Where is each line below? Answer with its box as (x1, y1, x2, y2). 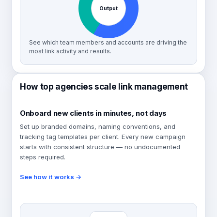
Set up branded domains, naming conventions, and (20, 123, 175, 130)
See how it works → (20, 173, 82, 181)
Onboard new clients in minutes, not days (20, 108, 167, 118)
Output (99, 5, 118, 11)
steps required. (20, 153, 65, 161)
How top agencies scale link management (20, 81, 188, 92)
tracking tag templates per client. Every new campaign (20, 133, 186, 140)
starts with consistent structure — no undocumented (20, 143, 180, 151)
